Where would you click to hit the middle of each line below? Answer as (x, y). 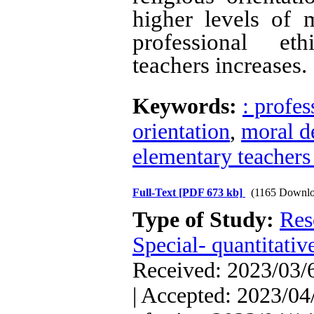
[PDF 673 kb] (211, 192)
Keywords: (187, 106)
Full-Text (156, 192)
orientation (181, 131)
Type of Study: (206, 220)
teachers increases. (220, 65)
